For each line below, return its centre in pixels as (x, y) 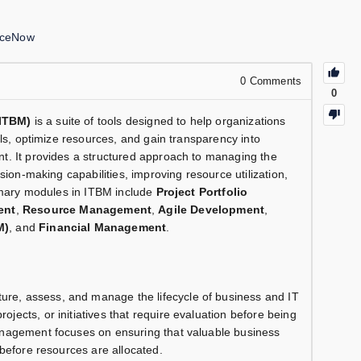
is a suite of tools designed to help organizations (158, 121)
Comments (274, 81)
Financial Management (103, 228)
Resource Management (87, 210)
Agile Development (212, 210)
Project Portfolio (202, 192)
